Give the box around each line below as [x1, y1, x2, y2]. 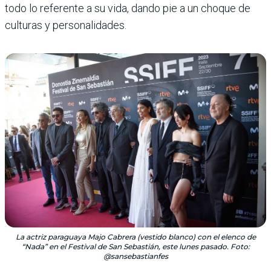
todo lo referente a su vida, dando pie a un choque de [5, 1, 250, 15]
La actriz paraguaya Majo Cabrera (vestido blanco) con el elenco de [15, 232, 256, 241]
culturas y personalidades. [5, 18, 126, 31]
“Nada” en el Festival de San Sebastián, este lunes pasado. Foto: [21, 241, 250, 251]
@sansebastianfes [103, 251, 168, 261]
